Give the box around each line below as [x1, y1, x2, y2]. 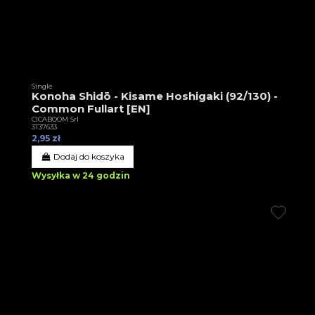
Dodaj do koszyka [53, 151, 125, 162]
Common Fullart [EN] [32, 102, 150, 116]
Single [32, 82, 53, 91]
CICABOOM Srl [32, 115, 79, 124]
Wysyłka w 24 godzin [32, 170, 130, 181]
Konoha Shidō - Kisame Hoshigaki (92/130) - [32, 89, 278, 103]
